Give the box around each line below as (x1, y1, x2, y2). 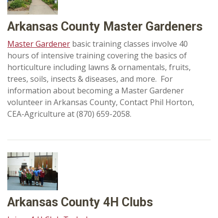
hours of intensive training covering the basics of (7, 50, 187, 61)
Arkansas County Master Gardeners (7, 19, 202, 34)
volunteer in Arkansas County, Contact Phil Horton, (7, 96, 194, 108)
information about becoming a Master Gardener (7, 85, 184, 96)
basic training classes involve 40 (70, 38, 188, 49)
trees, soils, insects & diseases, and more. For (7, 73, 173, 84)
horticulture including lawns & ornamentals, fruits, (7, 61, 191, 73)
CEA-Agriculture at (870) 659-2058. (7, 108, 131, 119)
